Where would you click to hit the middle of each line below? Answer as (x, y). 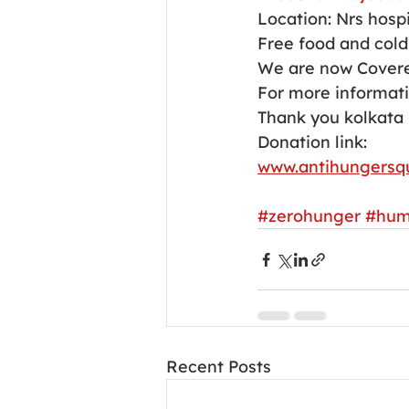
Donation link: (312, 142)
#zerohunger (309, 216)
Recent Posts (219, 367)
